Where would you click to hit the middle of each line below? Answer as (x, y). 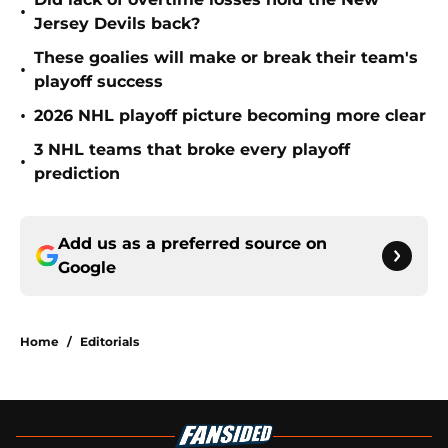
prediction (77, 174)
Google (87, 268)
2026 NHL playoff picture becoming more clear (230, 116)
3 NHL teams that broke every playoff (192, 150)
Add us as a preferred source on (192, 244)
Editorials (109, 342)
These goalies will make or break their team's (226, 58)
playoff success (98, 82)
